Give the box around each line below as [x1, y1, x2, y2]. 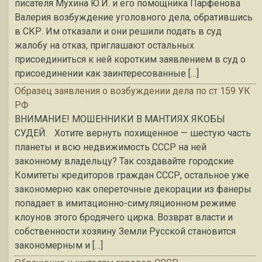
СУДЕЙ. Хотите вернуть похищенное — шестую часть [15, 127, 251, 139]
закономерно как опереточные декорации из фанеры [15, 184, 251, 195]
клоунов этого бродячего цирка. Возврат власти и [15, 212, 233, 223]
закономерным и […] [15, 240, 103, 251]
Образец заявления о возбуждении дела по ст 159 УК [15, 85, 250, 97]
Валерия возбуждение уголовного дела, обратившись [15, 12, 253, 23]
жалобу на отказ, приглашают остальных [15, 40, 194, 51]
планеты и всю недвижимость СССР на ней [15, 142, 206, 153]
